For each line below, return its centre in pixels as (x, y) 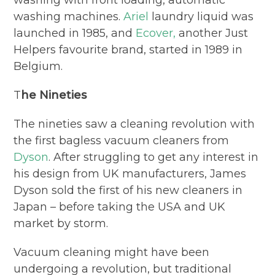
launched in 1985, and (75, 33)
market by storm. (61, 223)
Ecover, (156, 33)
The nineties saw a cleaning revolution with (134, 124)
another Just (212, 33)
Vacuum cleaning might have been (112, 252)
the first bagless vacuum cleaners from (122, 140)
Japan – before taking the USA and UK (120, 207)
